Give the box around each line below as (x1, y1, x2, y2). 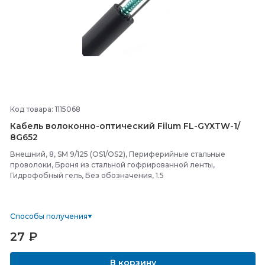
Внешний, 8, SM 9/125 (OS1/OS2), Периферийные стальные (10, 150, 225, 159)
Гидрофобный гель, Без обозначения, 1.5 (10, 171, 164, 180)
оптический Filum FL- (99, 121, 198, 131)
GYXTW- (198, 121, 234, 131)
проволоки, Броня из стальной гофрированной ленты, (10, 160, 215, 169)
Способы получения (10, 212, 88, 221)
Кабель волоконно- (10, 121, 99, 131)
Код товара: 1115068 (10, 105, 80, 114)
